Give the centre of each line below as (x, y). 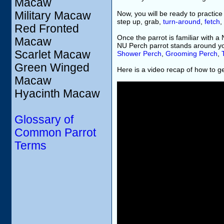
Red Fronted (47, 29)
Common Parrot (55, 133)
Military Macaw (53, 16)
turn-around (182, 21)
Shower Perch (139, 53)
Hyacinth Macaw (57, 94)
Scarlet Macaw (52, 55)
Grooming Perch (191, 53)
